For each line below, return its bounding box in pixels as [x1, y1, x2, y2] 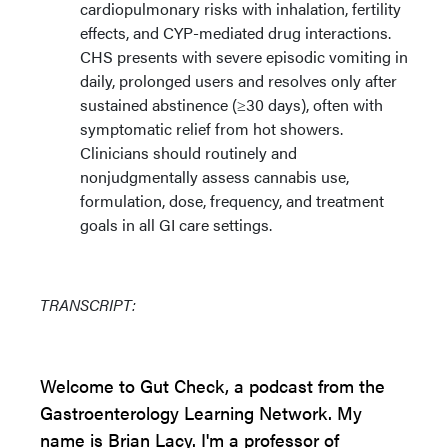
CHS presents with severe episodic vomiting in [80, 45, 408, 68]
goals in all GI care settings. [80, 213, 272, 236]
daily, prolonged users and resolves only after [80, 69, 397, 92]
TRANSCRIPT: [40, 293, 136, 316]
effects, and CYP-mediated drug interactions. [80, 21, 391, 44]
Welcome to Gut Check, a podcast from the [40, 373, 385, 398]
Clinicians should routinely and [80, 141, 297, 164]
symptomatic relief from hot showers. [80, 117, 343, 140]
